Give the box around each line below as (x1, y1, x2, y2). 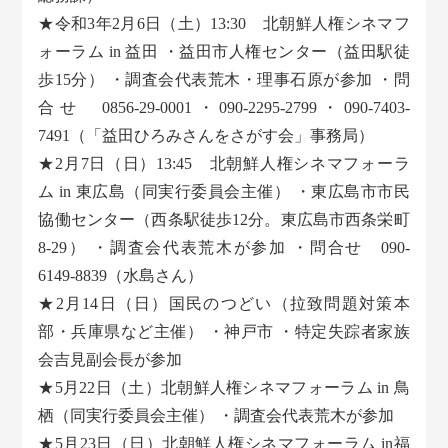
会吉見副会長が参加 (38, 351, 183, 369)
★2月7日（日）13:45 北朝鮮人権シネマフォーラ (38, 155, 410, 173)
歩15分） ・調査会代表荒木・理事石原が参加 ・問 (38, 71, 410, 89)
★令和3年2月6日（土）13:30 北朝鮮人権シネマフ (38, 15, 410, 33)
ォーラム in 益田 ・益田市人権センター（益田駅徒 (38, 43, 410, 61)
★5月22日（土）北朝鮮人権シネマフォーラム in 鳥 (38, 379, 410, 397)
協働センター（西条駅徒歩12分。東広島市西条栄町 (38, 211, 410, 229)
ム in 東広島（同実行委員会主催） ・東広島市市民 (38, 183, 410, 201)
